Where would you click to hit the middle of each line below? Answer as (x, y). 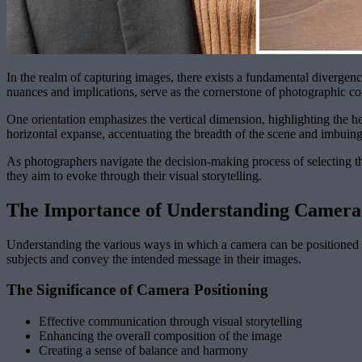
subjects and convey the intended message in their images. (154, 259)
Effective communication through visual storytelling (170, 322)
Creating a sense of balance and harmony (143, 351)
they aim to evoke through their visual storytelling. (134, 175)
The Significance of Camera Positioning (137, 290)
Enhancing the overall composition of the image (160, 336)
